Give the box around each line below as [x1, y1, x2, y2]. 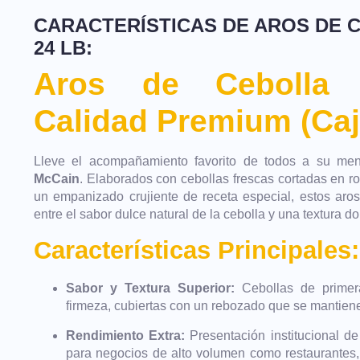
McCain [34, 172, 80, 186]
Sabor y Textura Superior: [66, 281, 235, 296]
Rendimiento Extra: [66, 328, 186, 342]
